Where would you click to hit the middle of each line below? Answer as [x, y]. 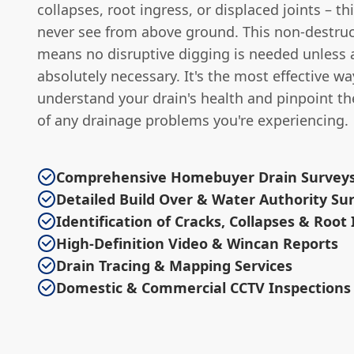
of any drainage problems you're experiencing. [193, 120]
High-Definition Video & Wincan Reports [197, 243]
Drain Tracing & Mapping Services [174, 265]
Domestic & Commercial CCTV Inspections [203, 288]
